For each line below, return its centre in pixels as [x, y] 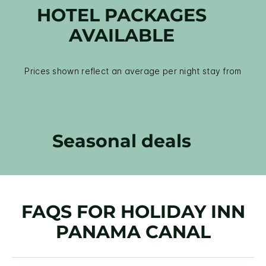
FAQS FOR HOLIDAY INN [133, 212]
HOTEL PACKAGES [122, 15]
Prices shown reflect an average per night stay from [133, 71]
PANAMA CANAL [133, 232]
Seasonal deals [122, 141]
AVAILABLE [122, 36]
